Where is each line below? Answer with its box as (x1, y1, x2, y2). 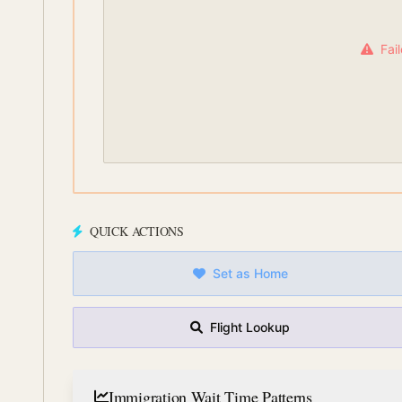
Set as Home (212, 266, 288, 281)
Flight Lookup (210, 319, 290, 335)
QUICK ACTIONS (89, 223, 185, 240)
